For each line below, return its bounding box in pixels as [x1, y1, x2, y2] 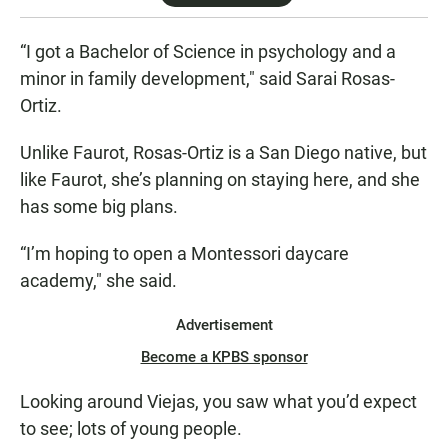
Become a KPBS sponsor [140, 347, 308, 366]
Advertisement [175, 315, 273, 334]
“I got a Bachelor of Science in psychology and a [20, 40, 396, 62]
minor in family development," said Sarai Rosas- [20, 67, 395, 89]
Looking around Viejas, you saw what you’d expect [20, 390, 417, 412]
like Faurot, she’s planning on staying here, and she [20, 168, 420, 190]
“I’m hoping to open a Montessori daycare [20, 242, 349, 264]
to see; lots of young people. [20, 417, 242, 439]
